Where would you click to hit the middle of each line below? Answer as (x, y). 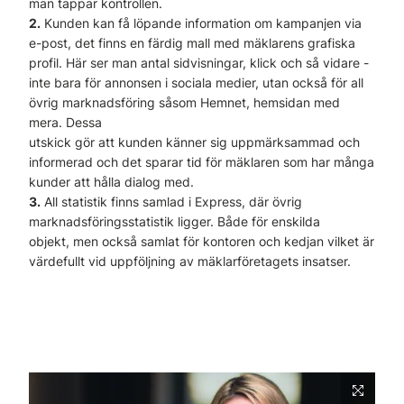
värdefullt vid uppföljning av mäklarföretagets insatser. (190, 261)
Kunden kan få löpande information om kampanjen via (201, 23)
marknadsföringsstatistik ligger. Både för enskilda (174, 221)
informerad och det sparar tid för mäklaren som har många (202, 162)
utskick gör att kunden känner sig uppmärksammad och (194, 142)
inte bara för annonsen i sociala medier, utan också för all (196, 83)
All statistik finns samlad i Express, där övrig (171, 202)
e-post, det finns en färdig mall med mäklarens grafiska (192, 43)
